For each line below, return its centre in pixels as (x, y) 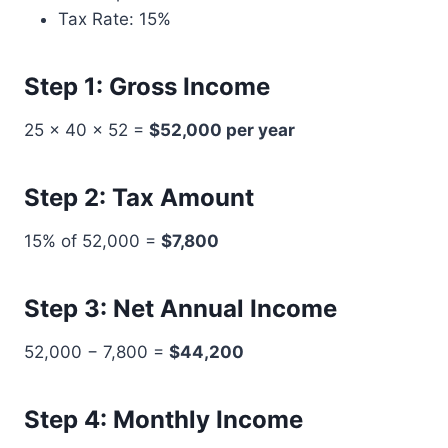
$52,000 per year (222, 130)
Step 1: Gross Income (147, 86)
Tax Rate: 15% (114, 19)
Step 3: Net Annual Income (180, 308)
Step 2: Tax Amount (139, 197)
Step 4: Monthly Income (163, 419)
